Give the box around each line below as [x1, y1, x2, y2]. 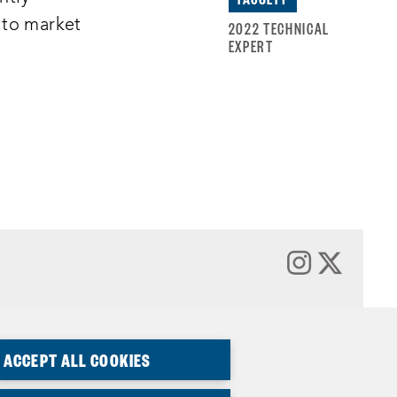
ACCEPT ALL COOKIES [4, 348, 152, 371]
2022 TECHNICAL [228, 17, 331, 38]
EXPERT [228, 35, 274, 56]
